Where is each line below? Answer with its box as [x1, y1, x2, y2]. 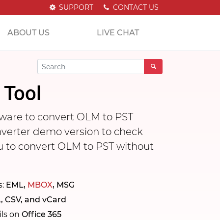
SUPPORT [57, 3, 94, 12]
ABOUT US [7, 28, 50, 37]
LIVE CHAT [97, 28, 139, 37]
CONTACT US [111, 3, 159, 12]
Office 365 [22, 210, 61, 219]
